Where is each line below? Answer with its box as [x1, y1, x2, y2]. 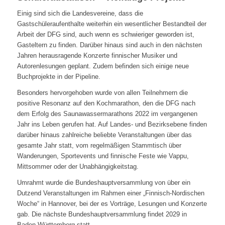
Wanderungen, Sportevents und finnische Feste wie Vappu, [17, 152, 189, 160]
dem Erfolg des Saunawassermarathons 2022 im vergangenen [17, 110, 197, 118]
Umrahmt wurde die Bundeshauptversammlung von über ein [17, 179, 190, 187]
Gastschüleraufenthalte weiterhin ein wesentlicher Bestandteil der [17, 20, 206, 28]
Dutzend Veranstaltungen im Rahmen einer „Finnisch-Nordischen [17, 189, 204, 197]
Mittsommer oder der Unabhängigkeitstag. [17, 163, 139, 171]
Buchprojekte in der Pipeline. [17, 73, 100, 81]
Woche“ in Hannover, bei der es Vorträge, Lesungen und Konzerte [17, 200, 207, 208]
